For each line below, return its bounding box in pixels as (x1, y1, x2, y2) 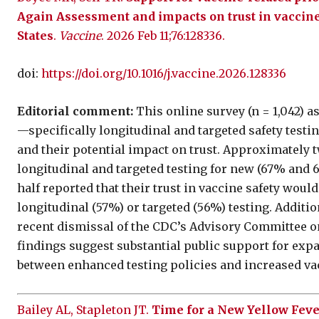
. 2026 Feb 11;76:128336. (101, 28, 225, 43)
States (17, 28, 53, 43)
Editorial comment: (17, 103, 133, 118)
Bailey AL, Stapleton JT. (17, 302, 152, 317)
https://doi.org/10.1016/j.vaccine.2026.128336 (41, 66, 286, 80)
